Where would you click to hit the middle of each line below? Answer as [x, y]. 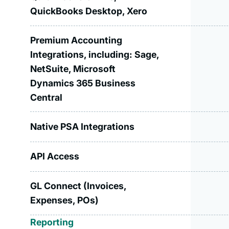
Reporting [52, 222]
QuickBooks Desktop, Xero [89, 11]
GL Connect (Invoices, [78, 186]
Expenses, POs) [65, 200]
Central [47, 97]
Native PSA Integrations [83, 127]
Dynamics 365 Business [83, 83]
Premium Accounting [76, 40]
